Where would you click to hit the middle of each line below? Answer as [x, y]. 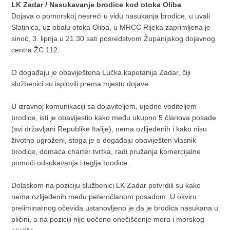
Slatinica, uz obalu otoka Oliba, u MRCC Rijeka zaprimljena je [111, 27]
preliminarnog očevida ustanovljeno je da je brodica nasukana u [115, 208]
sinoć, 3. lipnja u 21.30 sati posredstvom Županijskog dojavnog [113, 38]
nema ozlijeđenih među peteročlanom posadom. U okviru [104, 196]
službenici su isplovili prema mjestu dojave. [81, 83]
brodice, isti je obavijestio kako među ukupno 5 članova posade [114, 117]
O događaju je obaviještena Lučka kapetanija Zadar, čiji [101, 72]
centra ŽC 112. [36, 50]
